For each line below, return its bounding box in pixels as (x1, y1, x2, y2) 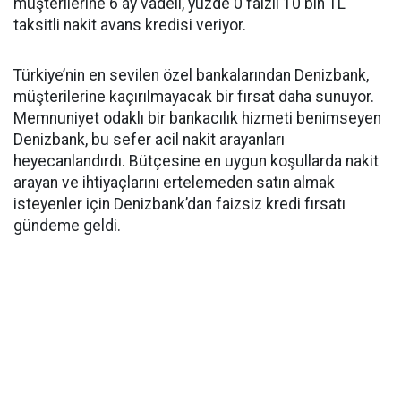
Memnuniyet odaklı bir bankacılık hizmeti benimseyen (13, 109, 381, 127)
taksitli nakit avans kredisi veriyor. (13, 16, 246, 34)
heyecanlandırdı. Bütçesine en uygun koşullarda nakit (13, 152, 379, 170)
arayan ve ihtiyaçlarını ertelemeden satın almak (13, 174, 335, 192)
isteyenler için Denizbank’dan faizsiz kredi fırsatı (13, 195, 346, 213)
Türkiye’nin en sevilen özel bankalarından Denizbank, (13, 66, 369, 84)
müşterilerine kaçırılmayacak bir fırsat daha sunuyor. (13, 88, 374, 106)
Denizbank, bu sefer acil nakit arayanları (13, 131, 285, 149)
